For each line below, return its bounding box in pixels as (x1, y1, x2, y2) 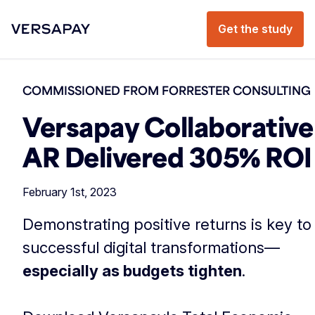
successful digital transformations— (22, 238, 280, 257)
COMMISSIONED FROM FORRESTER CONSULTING (22, 82, 311, 98)
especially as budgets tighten (22, 262, 242, 280)
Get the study (218, 22, 292, 36)
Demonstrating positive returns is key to (22, 215, 311, 233)
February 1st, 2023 (22, 185, 117, 199)
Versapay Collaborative (22, 109, 313, 143)
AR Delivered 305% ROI (22, 139, 312, 173)
